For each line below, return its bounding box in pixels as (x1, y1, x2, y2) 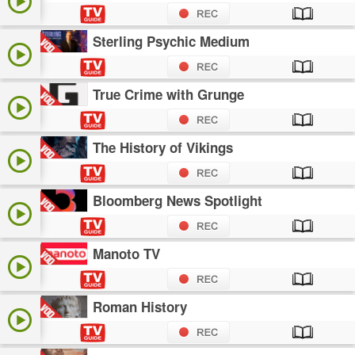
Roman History (93, 297, 188, 317)
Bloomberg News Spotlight (93, 191, 263, 211)
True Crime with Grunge (93, 85, 245, 105)
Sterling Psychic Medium (93, 32, 250, 52)
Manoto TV (93, 244, 161, 264)
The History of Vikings (93, 138, 234, 158)
